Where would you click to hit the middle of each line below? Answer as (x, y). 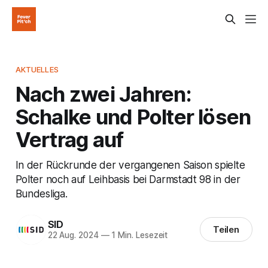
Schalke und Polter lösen (133, 116)
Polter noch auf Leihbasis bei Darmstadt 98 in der (128, 179)
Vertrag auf (69, 139)
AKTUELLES (37, 69)
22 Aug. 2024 (73, 235)
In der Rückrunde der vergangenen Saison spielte (130, 165)
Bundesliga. (41, 193)
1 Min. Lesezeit (138, 235)
